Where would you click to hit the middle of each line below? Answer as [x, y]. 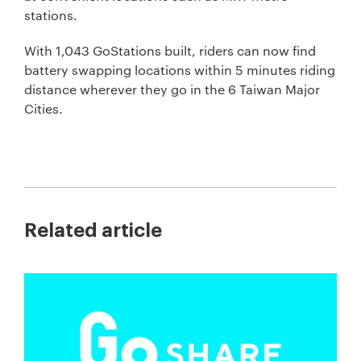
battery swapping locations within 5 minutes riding [180, 70]
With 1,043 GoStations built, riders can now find [170, 51]
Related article [93, 231]
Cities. [44, 109]
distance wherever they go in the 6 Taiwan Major [172, 89]
